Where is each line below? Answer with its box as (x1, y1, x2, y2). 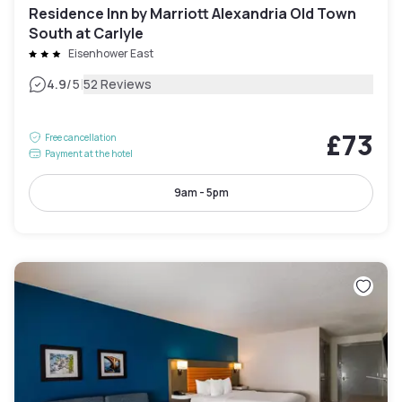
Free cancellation (45, 131, 117, 144)
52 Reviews (83, 75, 153, 93)
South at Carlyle (29, 23, 144, 44)
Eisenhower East (68, 46, 153, 62)
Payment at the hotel (45, 147, 133, 161)
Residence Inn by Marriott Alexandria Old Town (29, 4, 356, 24)
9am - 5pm (173, 185, 229, 201)
